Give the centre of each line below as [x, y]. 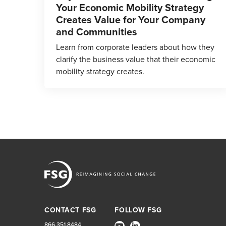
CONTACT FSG [70, 210]
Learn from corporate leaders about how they [135, 47]
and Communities [97, 32]
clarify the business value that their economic [136, 59]
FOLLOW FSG [138, 210]
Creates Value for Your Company [131, 19]
